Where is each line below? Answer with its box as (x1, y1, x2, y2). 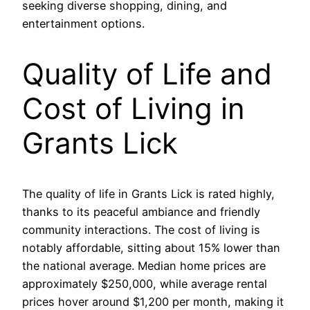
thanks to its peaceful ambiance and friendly (22, 205, 260, 219)
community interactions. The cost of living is (22, 223, 260, 237)
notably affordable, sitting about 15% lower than (22, 241, 280, 255)
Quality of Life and (22, 56, 272, 92)
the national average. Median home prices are (22, 259, 266, 273)
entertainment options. (22, 17, 145, 31)
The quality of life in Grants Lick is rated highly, (22, 187, 275, 201)
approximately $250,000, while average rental (22, 277, 267, 291)
